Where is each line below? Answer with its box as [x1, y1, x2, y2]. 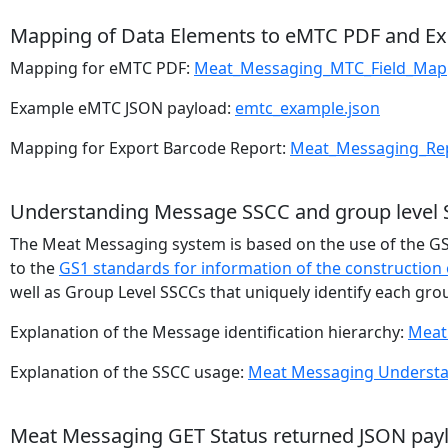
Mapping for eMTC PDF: [10, 57, 194, 79]
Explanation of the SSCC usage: [10, 361, 248, 383]
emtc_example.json [235, 97, 380, 119]
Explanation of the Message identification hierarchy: [10, 321, 408, 343]
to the [10, 257, 59, 279]
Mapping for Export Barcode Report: [10, 137, 290, 159]
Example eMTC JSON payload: [10, 97, 235, 119]
